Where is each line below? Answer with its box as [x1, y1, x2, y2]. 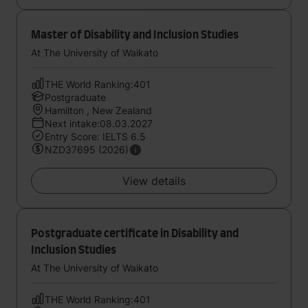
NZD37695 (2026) [45, 144, 129, 155]
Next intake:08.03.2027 [45, 118, 153, 129]
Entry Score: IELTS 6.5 [45, 131, 146, 142]
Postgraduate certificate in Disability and [31, 228, 239, 239]
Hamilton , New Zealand [45, 104, 152, 116]
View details [122, 174, 186, 188]
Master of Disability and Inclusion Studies [31, 30, 239, 41]
